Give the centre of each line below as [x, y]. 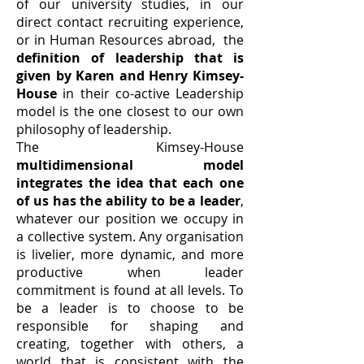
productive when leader [130, 272]
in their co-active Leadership [150, 93]
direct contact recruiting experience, [130, 22]
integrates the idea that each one [130, 183]
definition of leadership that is [130, 58]
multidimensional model [130, 165]
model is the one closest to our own [130, 111]
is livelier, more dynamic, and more [130, 254]
